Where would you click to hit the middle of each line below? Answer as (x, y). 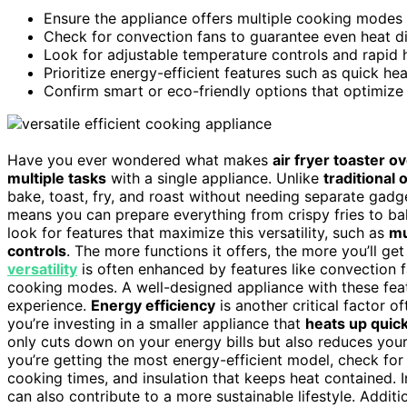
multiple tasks (57, 178)
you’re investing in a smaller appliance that (156, 323)
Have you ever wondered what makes (140, 159)
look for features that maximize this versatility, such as (198, 232)
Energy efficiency (153, 305)
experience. (49, 305)
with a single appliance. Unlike (215, 178)
